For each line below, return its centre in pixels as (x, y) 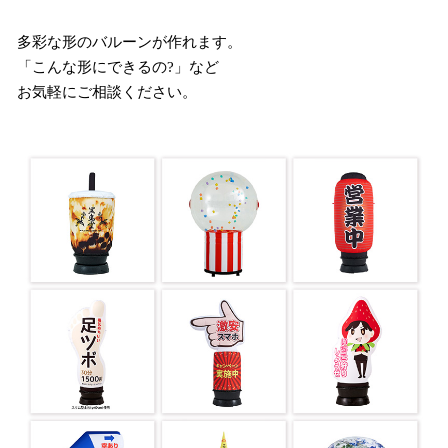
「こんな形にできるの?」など (118, 66)
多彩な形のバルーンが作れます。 (130, 41)
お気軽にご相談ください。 (107, 91)
